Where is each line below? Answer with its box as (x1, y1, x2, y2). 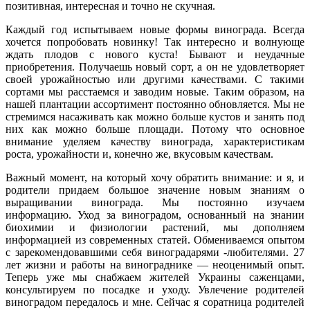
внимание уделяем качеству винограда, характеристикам (6, 135, 304, 147)
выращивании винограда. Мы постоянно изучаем (6, 196, 304, 208)
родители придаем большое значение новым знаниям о (6, 183, 304, 196)
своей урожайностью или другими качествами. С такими (6, 73, 304, 85)
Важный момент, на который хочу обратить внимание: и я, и (6, 171, 304, 183)
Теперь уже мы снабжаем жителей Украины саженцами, (6, 271, 304, 283)
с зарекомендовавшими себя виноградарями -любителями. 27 (6, 246, 304, 258)
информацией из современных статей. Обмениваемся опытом (6, 233, 304, 246)
